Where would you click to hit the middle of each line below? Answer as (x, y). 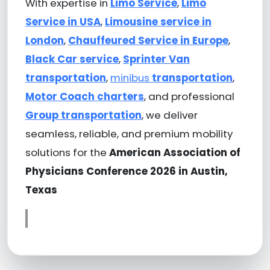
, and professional (189, 96)
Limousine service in (158, 21)
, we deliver (169, 115)
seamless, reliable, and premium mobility (129, 133)
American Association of (174, 152)
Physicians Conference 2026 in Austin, (126, 171)
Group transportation (83, 115)
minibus (131, 77)
